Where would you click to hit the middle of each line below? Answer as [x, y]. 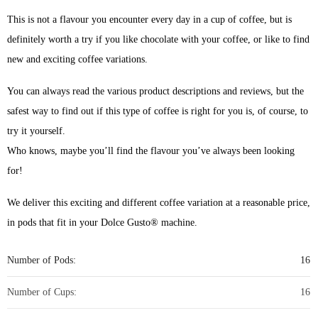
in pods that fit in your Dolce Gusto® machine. [103, 223]
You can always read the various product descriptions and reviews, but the [156, 92]
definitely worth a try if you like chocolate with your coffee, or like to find [159, 40]
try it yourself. [37, 131]
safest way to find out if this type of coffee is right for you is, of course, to [158, 111]
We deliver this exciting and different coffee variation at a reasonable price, [159, 203]
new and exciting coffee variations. [78, 60]
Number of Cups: [42, 292]
